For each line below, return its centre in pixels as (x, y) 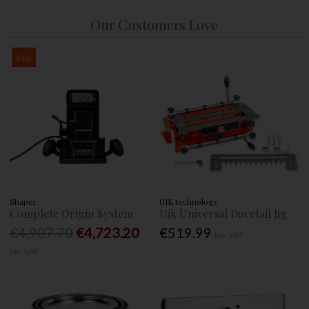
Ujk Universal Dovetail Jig (223, 213)
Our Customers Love (154, 24)
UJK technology (189, 201)
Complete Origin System (72, 213)
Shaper (23, 201)
